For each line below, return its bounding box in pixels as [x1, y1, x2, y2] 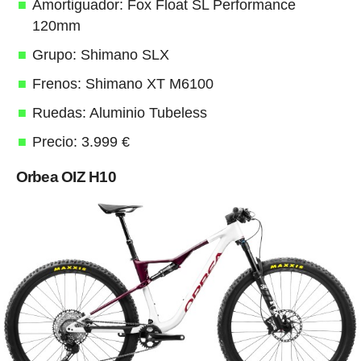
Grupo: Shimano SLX [31, 47, 169, 64]
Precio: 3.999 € [31, 134, 130, 151]
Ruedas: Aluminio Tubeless [31, 105, 207, 122]
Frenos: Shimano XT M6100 [31, 76, 214, 93]
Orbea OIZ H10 [15, 168, 116, 186]
